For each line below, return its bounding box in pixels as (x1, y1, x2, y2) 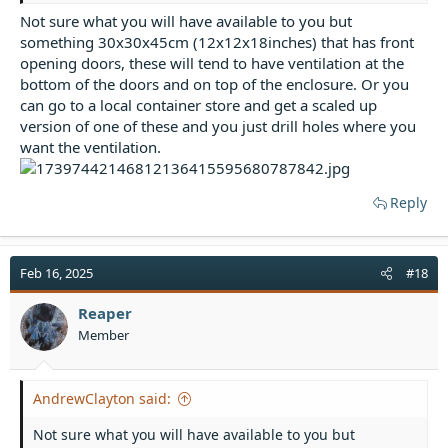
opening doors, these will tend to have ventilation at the (20, 53, 404, 73)
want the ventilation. (20, 137, 161, 157)
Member (78, 326, 129, 344)
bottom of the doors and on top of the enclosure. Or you (20, 74, 409, 94)
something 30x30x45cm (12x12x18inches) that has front (20, 32, 414, 52)
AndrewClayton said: (33, 388, 171, 408)
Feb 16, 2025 (20, 264, 93, 282)
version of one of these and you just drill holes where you (20, 116, 416, 136)
